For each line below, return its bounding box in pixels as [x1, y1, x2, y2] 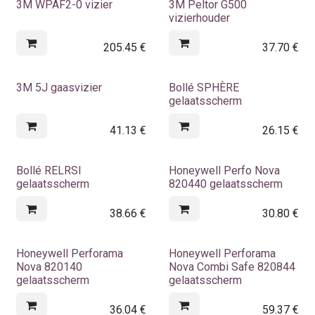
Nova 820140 [16, 259, 82, 274]
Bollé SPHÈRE [168, 80, 239, 94]
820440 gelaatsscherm [168, 176, 283, 191]
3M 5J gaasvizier [16, 80, 102, 94]
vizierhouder [168, 11, 230, 25]
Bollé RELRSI [16, 163, 82, 177]
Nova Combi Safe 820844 [168, 259, 295, 274]
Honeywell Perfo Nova [168, 163, 280, 177]
